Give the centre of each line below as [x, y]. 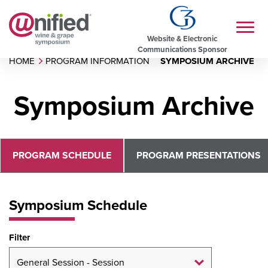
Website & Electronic [182, 38]
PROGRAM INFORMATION [98, 61]
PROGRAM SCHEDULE [62, 155]
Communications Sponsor [182, 49]
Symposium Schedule [78, 205]
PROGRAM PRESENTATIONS [199, 155]
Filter [19, 237]
